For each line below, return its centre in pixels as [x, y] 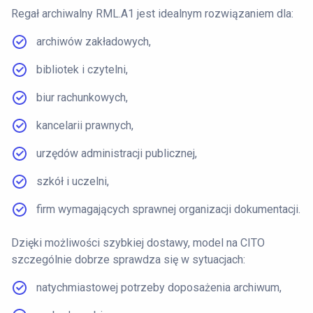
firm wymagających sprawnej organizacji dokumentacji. [168, 209]
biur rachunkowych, [82, 97]
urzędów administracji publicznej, [117, 153]
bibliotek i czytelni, [82, 69]
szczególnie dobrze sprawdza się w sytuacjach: [128, 259]
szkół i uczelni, [73, 181]
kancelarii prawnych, [85, 125]
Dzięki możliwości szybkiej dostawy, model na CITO [138, 242]
